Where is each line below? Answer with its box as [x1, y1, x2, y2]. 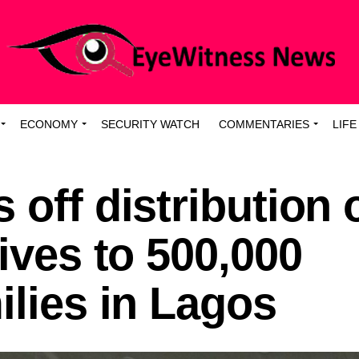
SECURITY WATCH [101, 118, 200, 131]
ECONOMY [20, 118, 78, 131]
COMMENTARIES [219, 118, 309, 131]
